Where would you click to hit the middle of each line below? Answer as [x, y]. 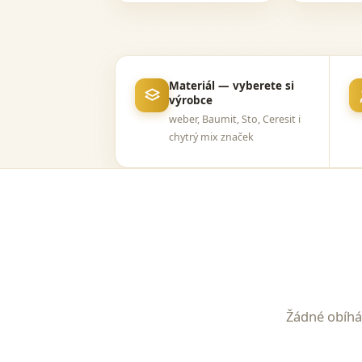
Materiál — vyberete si [232, 86]
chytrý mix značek [211, 137]
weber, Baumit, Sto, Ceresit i [235, 119]
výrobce [191, 100]
